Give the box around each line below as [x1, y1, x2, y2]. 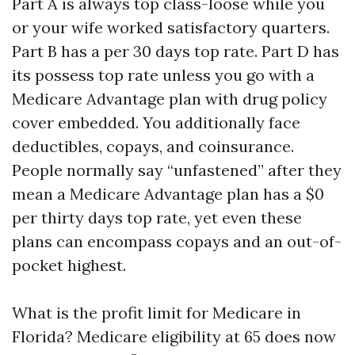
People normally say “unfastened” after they [12, 160, 342, 180]
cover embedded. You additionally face [12, 113, 300, 132]
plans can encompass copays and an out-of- [12, 231, 342, 251]
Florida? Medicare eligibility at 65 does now [12, 326, 336, 346]
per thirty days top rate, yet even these [12, 208, 302, 227]
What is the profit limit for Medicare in [12, 303, 301, 323]
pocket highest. [12, 255, 126, 275]
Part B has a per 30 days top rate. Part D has [12, 41, 339, 61]
